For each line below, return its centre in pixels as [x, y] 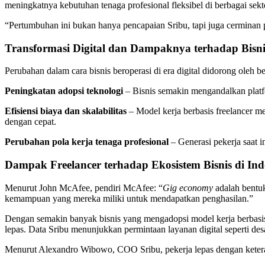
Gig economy [189, 188]
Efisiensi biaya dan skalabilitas [66, 111]
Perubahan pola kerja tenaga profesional [88, 142]
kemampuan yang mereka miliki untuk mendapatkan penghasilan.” [129, 198]
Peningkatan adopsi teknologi [65, 91]
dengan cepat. [30, 122]
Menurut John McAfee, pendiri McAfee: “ [84, 188]
